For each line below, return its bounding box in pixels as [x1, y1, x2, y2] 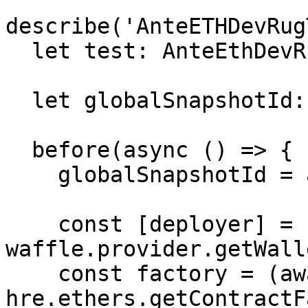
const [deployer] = [5, 212, 58, 236]
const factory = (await [5, 261, 58, 286]
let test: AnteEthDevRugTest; [5, 38, 32, 63]
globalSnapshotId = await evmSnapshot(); [5, 162, 58, 187]
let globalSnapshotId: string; [5, 88, 32, 113]
